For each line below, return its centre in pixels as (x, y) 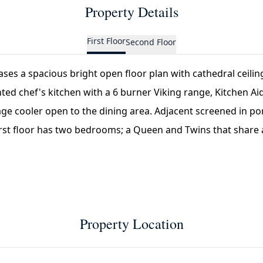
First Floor (106, 41)
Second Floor (151, 42)
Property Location (131, 224)
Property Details (131, 12)
